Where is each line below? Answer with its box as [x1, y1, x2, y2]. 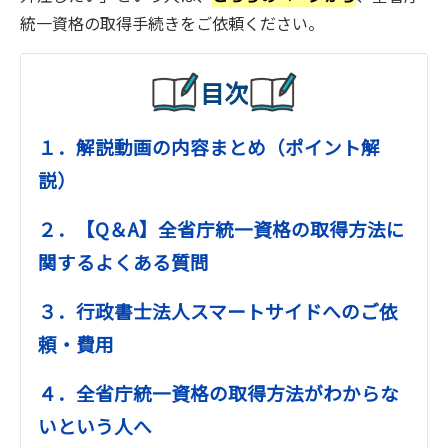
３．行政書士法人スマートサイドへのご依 [38, 297, 398, 325]
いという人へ [38, 412, 152, 440]
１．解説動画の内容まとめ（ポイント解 [38, 133, 380, 161]
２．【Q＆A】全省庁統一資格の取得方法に [38, 215, 405, 243]
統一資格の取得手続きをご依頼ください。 [20, 11, 324, 36]
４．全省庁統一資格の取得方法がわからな [38, 379, 399, 407]
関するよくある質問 [38, 248, 209, 276]
